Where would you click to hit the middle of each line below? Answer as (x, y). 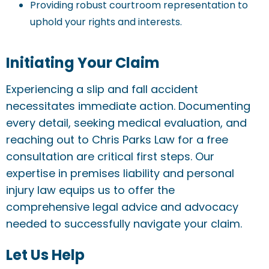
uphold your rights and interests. (106, 22)
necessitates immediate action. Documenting (128, 106)
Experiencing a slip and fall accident (102, 89)
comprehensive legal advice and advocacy (122, 207)
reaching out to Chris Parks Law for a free (117, 140)
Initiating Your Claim (83, 63)
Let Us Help (45, 255)
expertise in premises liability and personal (120, 173)
